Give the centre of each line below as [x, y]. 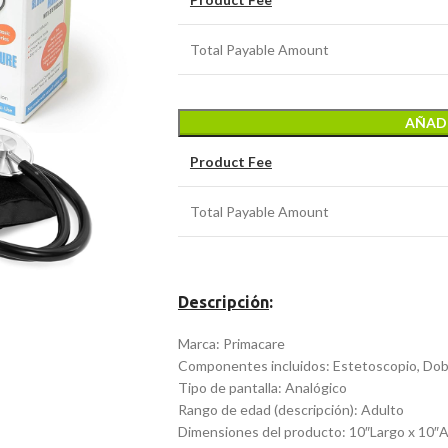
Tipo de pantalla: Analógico [262, 387]
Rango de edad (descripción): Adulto [290, 409]
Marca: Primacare [231, 343]
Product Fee [230, 161]
